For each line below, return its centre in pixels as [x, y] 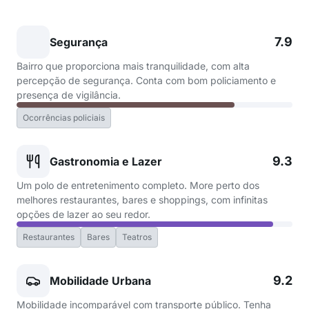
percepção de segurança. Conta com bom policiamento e [146, 80]
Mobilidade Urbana [100, 281]
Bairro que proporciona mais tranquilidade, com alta [133, 66]
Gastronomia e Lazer [106, 161]
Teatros [137, 237]
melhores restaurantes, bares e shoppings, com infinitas [142, 200]
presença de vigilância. [69, 95]
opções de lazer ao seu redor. [83, 214]
